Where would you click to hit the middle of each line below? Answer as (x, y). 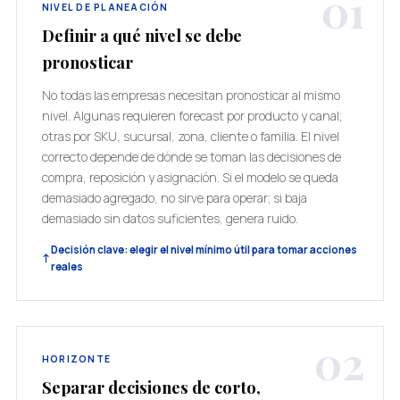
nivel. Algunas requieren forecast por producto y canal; (192, 116)
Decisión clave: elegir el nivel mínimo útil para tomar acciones (204, 250)
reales (67, 267)
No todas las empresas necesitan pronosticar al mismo (191, 95)
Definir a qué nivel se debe (142, 35)
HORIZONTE (76, 359)
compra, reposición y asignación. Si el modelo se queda (190, 177)
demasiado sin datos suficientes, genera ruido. (170, 218)
